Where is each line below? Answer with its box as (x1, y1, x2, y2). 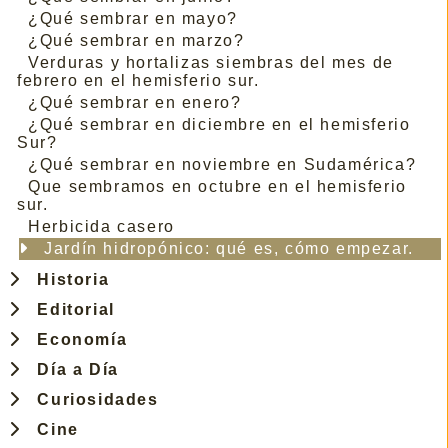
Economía (26, 330, 128, 348)
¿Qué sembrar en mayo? (28, 9, 238, 27)
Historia (26, 270, 110, 288)
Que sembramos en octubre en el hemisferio (28, 177, 407, 195)
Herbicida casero (28, 217, 175, 235)
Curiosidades (26, 390, 159, 408)
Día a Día (26, 360, 119, 378)
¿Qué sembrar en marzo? (28, 31, 245, 49)
